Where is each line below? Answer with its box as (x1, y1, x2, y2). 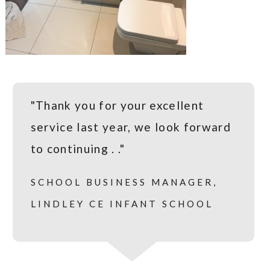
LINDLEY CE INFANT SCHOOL (30, 198, 213, 210)
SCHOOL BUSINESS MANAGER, (30, 177, 218, 188)
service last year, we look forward (30, 120, 231, 134)
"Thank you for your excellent (30, 98, 204, 113)
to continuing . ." (30, 142, 125, 156)
